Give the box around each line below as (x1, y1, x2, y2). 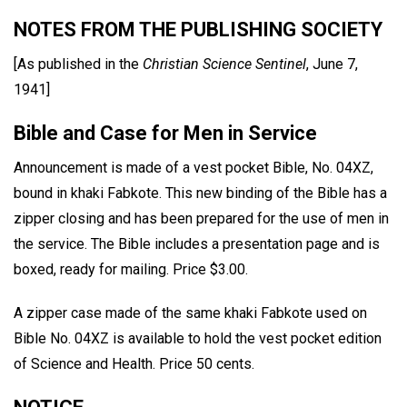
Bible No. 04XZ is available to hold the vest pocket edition (14, 330, 382, 348)
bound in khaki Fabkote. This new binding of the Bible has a (14, 184, 387, 202)
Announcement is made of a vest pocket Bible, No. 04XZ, (14, 158, 373, 176)
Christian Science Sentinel (143, 55, 306, 73)
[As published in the (14, 55, 143, 73)
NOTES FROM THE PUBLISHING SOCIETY (14, 17, 382, 41)
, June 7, (306, 55, 358, 73)
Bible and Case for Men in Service (14, 121, 317, 144)
